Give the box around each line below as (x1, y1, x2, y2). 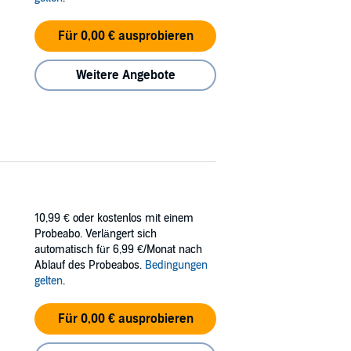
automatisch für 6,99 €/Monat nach (34, 242, 202, 256)
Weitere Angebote (75, 67, 175, 83)
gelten (34, 273, 63, 288)
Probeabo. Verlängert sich (34, 226, 157, 241)
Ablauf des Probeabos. (34, 258, 145, 272)
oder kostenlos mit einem (73, 211, 194, 225)
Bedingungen (145, 258, 208, 272)
